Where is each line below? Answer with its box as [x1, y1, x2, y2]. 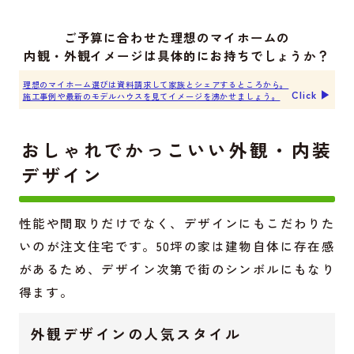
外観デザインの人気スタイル [30, 322, 242, 344]
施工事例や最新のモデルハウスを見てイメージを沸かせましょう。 [22, 89, 281, 102]
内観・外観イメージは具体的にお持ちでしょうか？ [24, 47, 330, 64]
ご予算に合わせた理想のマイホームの [63, 28, 291, 46]
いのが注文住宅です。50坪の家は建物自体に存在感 [18, 236, 336, 254]
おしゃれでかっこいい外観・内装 [21, 137, 333, 164]
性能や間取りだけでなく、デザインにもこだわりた [18, 213, 336, 232]
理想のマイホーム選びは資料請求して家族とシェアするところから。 [22, 77, 289, 90]
